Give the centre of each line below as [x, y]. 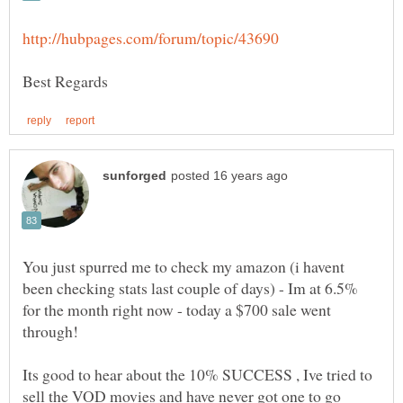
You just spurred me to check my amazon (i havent [184, 266]
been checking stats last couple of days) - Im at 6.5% [190, 287]
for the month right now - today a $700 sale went [177, 309]
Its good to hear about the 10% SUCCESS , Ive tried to [197, 374]
